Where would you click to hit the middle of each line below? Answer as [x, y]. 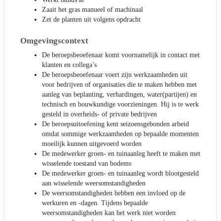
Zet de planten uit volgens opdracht [91, 20]
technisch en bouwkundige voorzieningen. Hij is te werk [120, 104]
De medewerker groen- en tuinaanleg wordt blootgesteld [120, 173]
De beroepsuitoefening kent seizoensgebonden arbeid [115, 124]
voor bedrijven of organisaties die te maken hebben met [119, 84]
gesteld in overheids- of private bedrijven [99, 114]
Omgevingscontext [54, 41]
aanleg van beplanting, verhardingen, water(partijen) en [119, 94]
